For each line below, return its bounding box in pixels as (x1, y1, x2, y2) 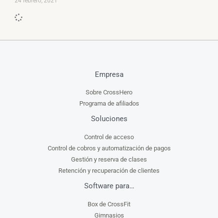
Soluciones (91, 114, 127, 124)
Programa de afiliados (79, 100, 139, 108)
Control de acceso (84, 133, 134, 141)
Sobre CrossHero (86, 89, 132, 96)
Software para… (84, 181, 134, 190)
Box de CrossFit (88, 200, 130, 208)
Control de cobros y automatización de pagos (47, 144, 171, 152)
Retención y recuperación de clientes (58, 166, 160, 174)
